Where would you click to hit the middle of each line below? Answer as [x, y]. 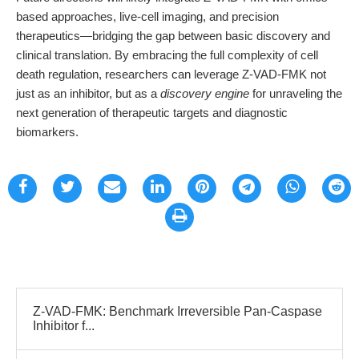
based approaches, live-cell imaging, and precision [147, 16]
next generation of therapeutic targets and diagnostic [152, 113]
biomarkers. [47, 132]
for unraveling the [296, 93]
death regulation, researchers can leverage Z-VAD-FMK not [171, 74]
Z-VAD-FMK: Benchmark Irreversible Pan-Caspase [177, 311]
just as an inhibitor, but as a [88, 93]
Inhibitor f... [64, 326]
